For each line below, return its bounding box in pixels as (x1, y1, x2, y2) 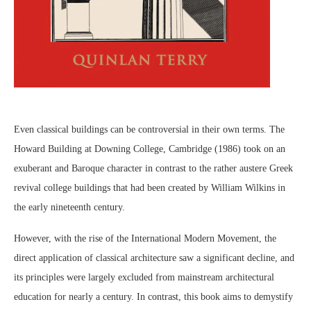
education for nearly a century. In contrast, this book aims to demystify (14, 292, 293, 302)
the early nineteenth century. (14, 202, 125, 212)
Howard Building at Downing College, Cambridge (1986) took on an (14, 144, 285, 154)
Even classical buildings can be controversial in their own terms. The (14, 124, 285, 135)
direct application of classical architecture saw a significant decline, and (14, 253, 294, 263)
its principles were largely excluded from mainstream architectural (14, 272, 274, 283)
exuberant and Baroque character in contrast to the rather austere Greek (14, 163, 293, 174)
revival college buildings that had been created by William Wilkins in (14, 183, 285, 193)
